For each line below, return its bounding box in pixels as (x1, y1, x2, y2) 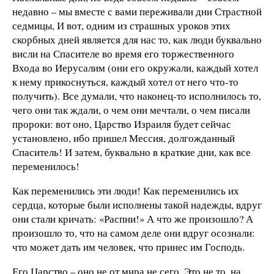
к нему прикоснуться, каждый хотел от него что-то (12, 75, 239, 89)
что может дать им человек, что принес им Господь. (12, 240, 245, 254)
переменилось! (12, 159, 80, 174)
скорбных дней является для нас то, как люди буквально (12, 32, 262, 47)
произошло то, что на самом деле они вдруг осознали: (12, 226, 255, 240)
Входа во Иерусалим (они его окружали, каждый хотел (12, 61, 258, 75)
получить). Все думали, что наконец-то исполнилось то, (12, 89, 261, 103)
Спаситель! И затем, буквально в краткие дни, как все (12, 145, 251, 160)
